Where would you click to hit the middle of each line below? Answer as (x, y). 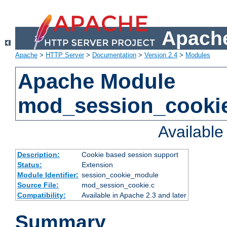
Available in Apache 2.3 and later (134, 195)
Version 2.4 (161, 55)
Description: (38, 155)
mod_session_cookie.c (118, 185)
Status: (29, 165)
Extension (97, 165)
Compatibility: (41, 195)
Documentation (114, 55)
